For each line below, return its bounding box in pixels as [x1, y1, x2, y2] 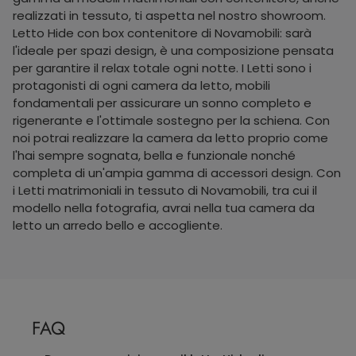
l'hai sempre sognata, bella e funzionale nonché [13, 146, 296, 164]
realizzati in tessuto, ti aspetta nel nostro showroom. [13, 6, 326, 24]
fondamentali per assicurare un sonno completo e [13, 94, 311, 111]
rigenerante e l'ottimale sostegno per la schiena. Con [13, 111, 330, 129]
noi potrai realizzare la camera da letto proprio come [13, 129, 328, 146]
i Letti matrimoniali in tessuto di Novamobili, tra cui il [13, 181, 317, 199]
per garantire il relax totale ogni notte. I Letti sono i [13, 59, 311, 76]
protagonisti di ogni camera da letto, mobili [13, 76, 270, 94]
